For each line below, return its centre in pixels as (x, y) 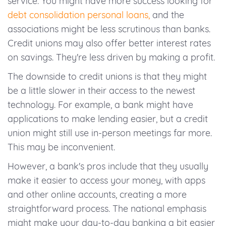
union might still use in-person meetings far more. (110, 133)
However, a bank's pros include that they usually (108, 166)
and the (167, 15)
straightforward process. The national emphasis (107, 209)
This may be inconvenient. (61, 147)
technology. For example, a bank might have (100, 105)
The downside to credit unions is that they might (107, 77)
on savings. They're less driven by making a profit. (111, 58)
